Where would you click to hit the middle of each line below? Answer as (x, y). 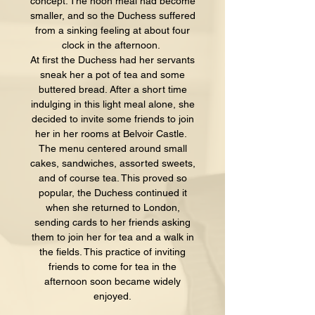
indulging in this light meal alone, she (112, 104)
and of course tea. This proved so (112, 178)
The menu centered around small (112, 148)
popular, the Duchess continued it (112, 192)
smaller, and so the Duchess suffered (112, 15)
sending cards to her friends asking (112, 222)
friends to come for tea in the (112, 266)
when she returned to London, (112, 207)
